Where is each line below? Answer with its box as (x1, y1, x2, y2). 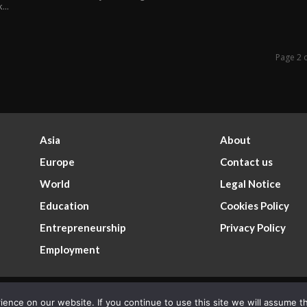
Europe (40, 156, 75, 169)
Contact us (219, 156, 273, 169)
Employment (40, 243, 101, 256)
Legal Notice (219, 177, 281, 191)
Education (40, 199, 90, 212)
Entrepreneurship (40, 221, 127, 234)
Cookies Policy (219, 199, 289, 212)
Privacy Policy (219, 221, 286, 234)
